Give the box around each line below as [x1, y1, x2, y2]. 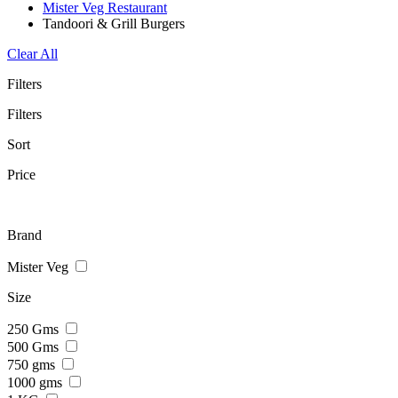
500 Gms [7, 339, 62, 354]
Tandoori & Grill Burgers [43, 16, 185, 31]
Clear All [7, 46, 58, 61]
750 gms [7, 357, 59, 372]
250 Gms [7, 322, 62, 337]
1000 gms [7, 375, 66, 390]
